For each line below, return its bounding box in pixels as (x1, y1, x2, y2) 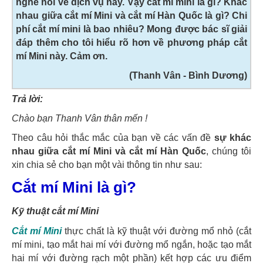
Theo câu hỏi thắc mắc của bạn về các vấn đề (12, 133, 214, 143)
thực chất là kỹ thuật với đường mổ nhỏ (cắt (62, 226, 251, 236)
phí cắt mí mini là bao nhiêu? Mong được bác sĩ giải (16, 24, 247, 34)
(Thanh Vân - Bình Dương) (129, 70, 247, 80)
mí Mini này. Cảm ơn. (16, 51, 107, 61)
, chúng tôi (206, 146, 251, 156)
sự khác (214, 133, 251, 143)
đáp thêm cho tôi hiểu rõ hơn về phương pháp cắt (16, 38, 247, 48)
